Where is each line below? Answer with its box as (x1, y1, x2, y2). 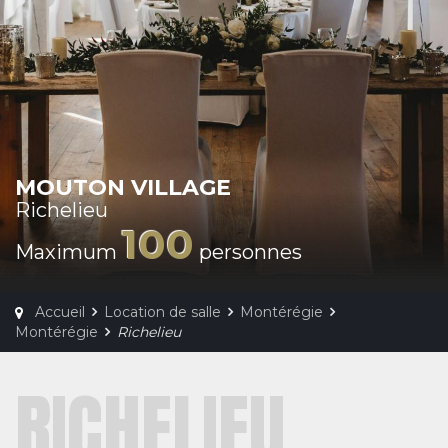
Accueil (35, 303, 85, 321)
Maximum (15, 240, 122, 264)
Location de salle (104, 303, 221, 321)
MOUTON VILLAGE (15, 174, 231, 201)
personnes (194, 240, 302, 264)
